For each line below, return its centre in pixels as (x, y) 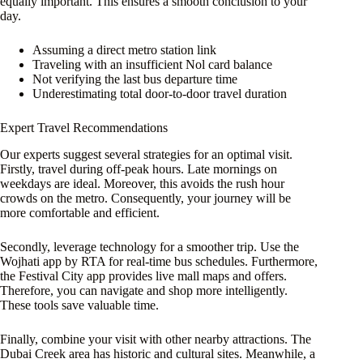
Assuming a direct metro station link (124, 50)
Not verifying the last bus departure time (135, 79)
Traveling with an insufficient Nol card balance (152, 65)
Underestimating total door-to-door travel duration (160, 94)
